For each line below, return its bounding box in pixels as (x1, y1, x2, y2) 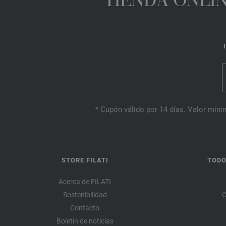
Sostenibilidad (63, 191, 107, 199)
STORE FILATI (61, 156, 108, 164)
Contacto (70, 204, 99, 212)
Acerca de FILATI (59, 178, 111, 186)
